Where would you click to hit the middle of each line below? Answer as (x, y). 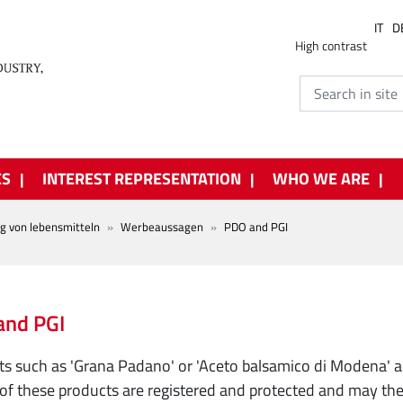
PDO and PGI (256, 227)
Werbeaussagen (162, 227)
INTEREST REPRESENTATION (141, 179)
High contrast (331, 45)
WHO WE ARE (321, 179)
